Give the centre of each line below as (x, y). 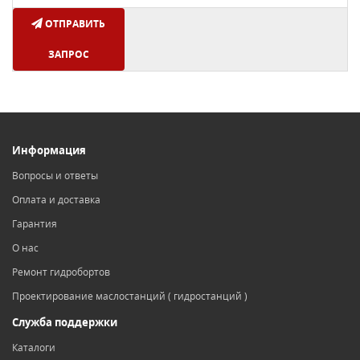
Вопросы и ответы (55, 176)
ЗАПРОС (68, 54)
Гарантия (35, 224)
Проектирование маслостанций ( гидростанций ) (130, 296)
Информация (49, 150)
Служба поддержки (65, 322)
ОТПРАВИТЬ (76, 24)
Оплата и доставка (56, 200)
